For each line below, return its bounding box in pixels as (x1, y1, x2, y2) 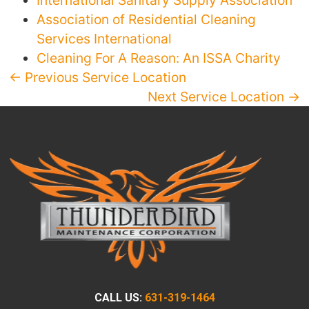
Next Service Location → (147, 88, 300, 106)
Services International (37, 30, 172, 48)
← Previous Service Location (9, 69, 187, 86)
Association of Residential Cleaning (37, 11, 257, 28)
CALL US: (94, 291, 145, 305)
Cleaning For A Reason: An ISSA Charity (37, 50, 281, 67)
